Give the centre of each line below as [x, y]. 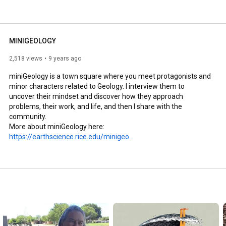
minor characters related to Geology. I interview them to [97, 86]
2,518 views [26, 58]
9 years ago [65, 58]
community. [28, 116]
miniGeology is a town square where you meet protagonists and [110, 76]
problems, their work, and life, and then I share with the [96, 106]
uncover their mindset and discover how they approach [96, 96]
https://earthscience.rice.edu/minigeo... [71, 136]
